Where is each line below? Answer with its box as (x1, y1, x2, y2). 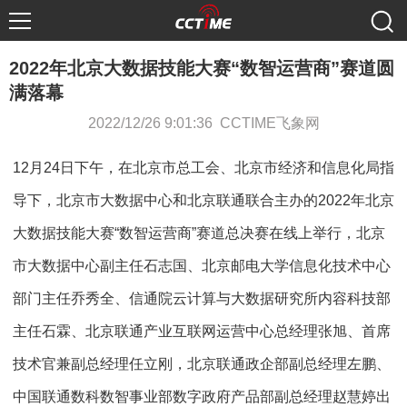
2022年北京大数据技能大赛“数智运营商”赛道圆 (9, 58, 394, 78)
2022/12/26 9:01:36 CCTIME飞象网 (87, 115, 320, 131)
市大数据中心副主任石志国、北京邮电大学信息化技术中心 (13, 258, 391, 273)
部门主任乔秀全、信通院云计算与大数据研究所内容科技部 (13, 291, 391, 306)
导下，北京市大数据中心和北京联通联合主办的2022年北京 (13, 193, 394, 208)
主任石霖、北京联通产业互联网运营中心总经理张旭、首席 (13, 323, 391, 339)
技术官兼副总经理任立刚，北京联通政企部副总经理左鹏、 (13, 356, 391, 372)
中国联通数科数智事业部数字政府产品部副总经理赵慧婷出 (13, 389, 391, 404)
